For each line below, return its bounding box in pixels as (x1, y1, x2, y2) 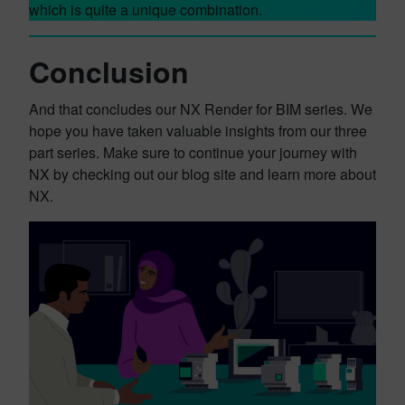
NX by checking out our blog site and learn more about (29, 164, 376, 184)
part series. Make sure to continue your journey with (29, 142, 357, 163)
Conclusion (29, 51, 189, 92)
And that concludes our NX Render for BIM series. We (29, 99, 372, 119)
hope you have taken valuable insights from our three (29, 120, 367, 141)
